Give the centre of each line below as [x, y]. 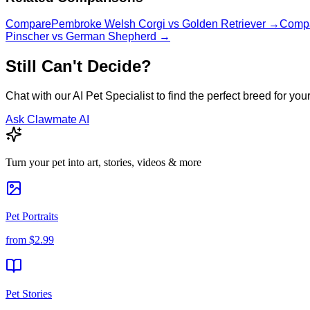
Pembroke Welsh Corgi [108, 24]
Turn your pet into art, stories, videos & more [103, 163]
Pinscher [27, 37]
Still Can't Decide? [79, 66]
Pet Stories [29, 294]
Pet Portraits [32, 217]
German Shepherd [111, 37]
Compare [28, 24]
